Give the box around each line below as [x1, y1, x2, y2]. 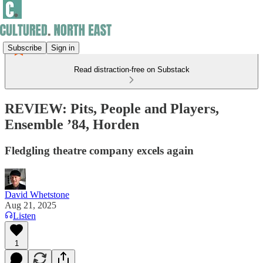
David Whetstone [5, 189, 69, 200]
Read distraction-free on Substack [73, 65, 190, 74]
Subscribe [8, 43, 42, 52]
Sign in [51, 43, 75, 52]
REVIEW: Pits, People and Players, [5, 100, 219, 116]
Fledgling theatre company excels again [5, 144, 194, 157]
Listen [13, 210, 36, 221]
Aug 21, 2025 [5, 200, 56, 210]
